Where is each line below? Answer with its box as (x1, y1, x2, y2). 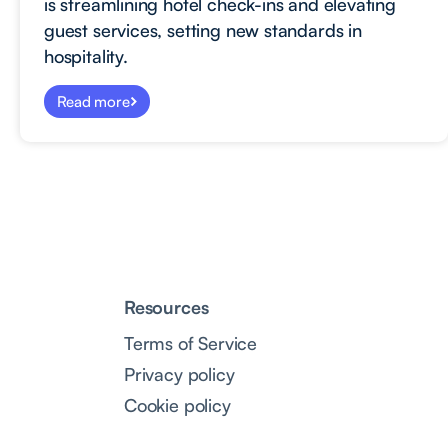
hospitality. (44, 44, 128, 67)
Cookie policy (124, 393, 231, 416)
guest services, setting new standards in (44, 18, 362, 41)
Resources (124, 295, 209, 318)
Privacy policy (124, 362, 235, 385)
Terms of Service (124, 331, 258, 354)
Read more (57, 91, 130, 111)
